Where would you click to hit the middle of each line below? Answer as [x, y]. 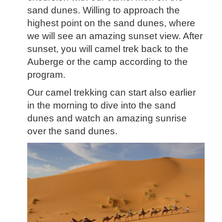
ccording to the [156, 62]
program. [46, 75]
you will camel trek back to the [125, 49]
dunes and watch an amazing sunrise [107, 118]
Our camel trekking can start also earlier [111, 92]
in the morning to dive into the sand [102, 105]
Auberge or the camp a [76, 62]
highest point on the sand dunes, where [111, 23]
